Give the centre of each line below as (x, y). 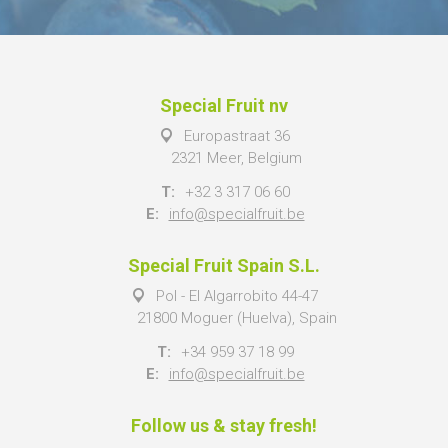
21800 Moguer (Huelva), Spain (236, 317)
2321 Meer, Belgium (236, 157)
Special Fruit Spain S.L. (224, 265)
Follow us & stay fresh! (224, 425)
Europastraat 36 (236, 135)
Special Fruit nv (224, 105)
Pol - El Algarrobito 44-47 (236, 295)
